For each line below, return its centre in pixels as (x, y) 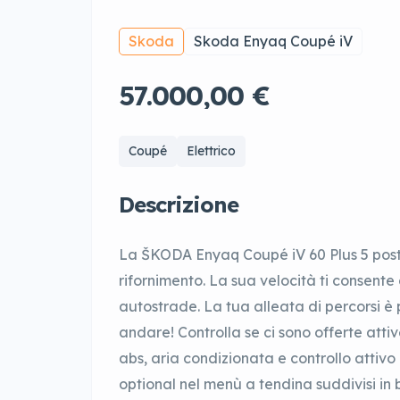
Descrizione (179, 205)
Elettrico (211, 151)
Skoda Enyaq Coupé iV (273, 42)
